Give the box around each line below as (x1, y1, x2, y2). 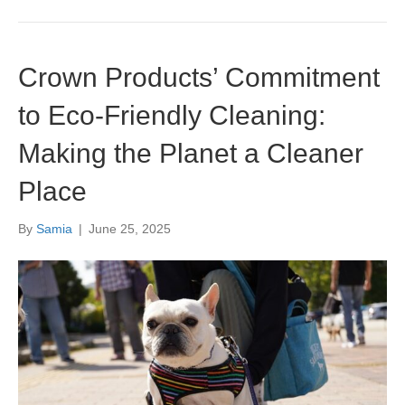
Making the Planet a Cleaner (18, 138, 363, 169)
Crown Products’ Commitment (18, 62, 380, 93)
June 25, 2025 (89, 221, 171, 237)
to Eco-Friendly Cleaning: (18, 100, 325, 131)
